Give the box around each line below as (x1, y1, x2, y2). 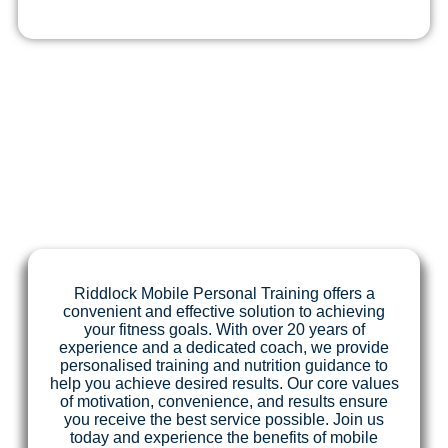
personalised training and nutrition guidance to (60, 356, 388, 374)
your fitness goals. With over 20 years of (83, 320, 365, 338)
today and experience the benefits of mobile (70, 428, 378, 446)
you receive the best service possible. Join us (64, 410, 384, 428)
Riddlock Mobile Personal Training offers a (73, 284, 375, 302)
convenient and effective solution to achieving (63, 302, 385, 320)
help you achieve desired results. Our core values (49, 374, 399, 392)
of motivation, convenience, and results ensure (60, 392, 388, 410)
